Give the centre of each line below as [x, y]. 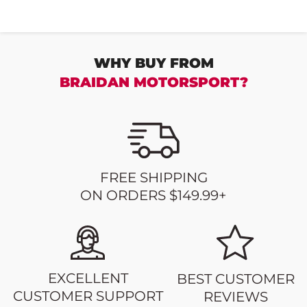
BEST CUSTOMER [235, 279]
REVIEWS [235, 296]
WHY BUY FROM [153, 63]
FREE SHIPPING [153, 177]
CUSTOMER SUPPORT [88, 296]
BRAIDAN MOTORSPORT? [153, 82]
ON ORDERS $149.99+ [153, 195]
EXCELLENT [88, 278]
